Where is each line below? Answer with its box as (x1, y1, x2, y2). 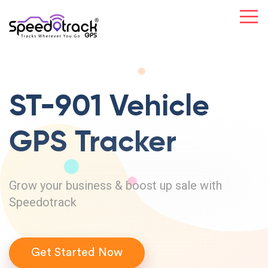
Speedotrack (9, 195, 77, 209)
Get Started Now (31, 247, 123, 258)
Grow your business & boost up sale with (9, 178, 222, 193)
